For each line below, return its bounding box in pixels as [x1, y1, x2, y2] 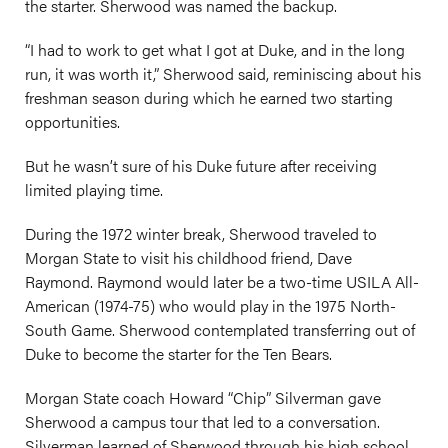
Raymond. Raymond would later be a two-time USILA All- [25, 270, 419, 293]
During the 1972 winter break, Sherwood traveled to [25, 222, 377, 245]
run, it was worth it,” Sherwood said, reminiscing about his [25, 62, 421, 85]
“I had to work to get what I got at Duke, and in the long [25, 38, 405, 61]
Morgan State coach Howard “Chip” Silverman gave [25, 386, 381, 409]
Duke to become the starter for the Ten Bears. [25, 342, 332, 365]
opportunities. [25, 110, 120, 133]
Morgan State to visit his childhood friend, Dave [25, 246, 352, 269]
